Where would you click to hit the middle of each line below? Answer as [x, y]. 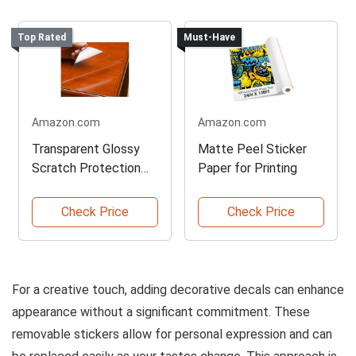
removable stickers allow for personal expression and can [172, 335]
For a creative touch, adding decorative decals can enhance [178, 290]
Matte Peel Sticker [252, 149]
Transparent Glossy [86, 149]
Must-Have [209, 38]
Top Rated [41, 38]
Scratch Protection [86, 168]
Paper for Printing [248, 168]
